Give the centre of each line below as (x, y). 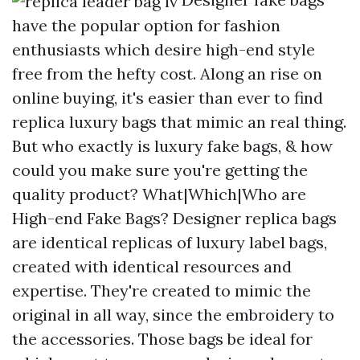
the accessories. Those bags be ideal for (162, 339)
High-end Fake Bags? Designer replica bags (174, 218)
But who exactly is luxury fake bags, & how (172, 146)
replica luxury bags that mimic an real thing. (179, 122)
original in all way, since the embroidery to (173, 315)
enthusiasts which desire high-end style (164, 49)
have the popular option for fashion (146, 25)
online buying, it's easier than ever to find (168, 98)
